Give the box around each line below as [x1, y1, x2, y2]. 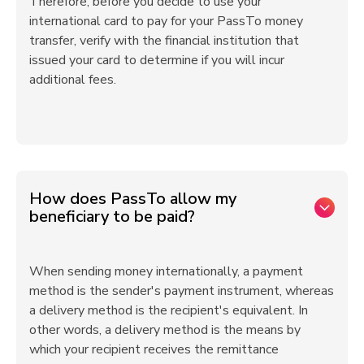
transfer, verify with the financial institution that [29, 31, 299, 50]
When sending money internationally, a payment [29, 262, 303, 280]
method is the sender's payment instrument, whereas [29, 281, 334, 300]
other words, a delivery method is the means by [29, 320, 301, 339]
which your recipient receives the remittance [29, 340, 279, 358]
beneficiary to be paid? [29, 205, 195, 227]
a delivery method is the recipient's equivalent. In [29, 301, 308, 319]
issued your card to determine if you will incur [29, 50, 284, 69]
